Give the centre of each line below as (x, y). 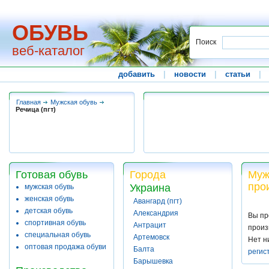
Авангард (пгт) (158, 201)
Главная (29, 102)
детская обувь (49, 211)
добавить (137, 74)
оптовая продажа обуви (65, 247)
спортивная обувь (55, 223)
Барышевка (153, 261)
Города (148, 175)
